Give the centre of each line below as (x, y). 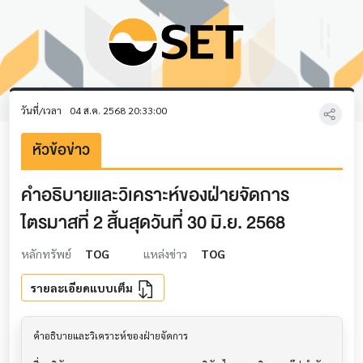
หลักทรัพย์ (47, 253)
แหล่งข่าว (166, 253)
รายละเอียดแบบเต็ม (83, 287)
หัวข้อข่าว (61, 149)
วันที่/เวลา (42, 111)
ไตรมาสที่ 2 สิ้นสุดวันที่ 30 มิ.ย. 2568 (153, 222)
